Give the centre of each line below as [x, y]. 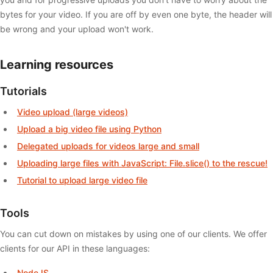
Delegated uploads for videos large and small [108, 146]
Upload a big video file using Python [89, 129]
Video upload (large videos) [72, 112]
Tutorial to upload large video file [82, 180]
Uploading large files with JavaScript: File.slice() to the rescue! [142, 163]
